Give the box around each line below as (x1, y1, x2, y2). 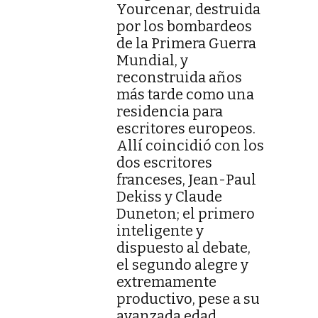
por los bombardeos (116, 18, 252, 35)
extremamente (116, 273, 216, 291)
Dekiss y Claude (116, 188, 222, 206)
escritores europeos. (116, 120, 256, 138)
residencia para (116, 103, 223, 121)
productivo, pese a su (116, 290, 260, 308)
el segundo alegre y (116, 256, 248, 274)
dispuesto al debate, (116, 239, 251, 257)
